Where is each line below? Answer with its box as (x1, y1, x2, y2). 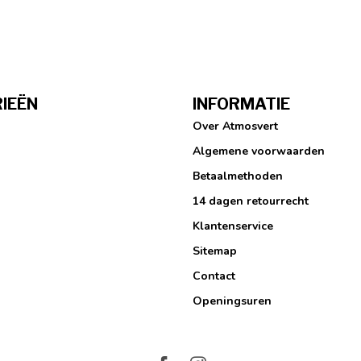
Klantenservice (193, 218, 273, 234)
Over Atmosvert (193, 118, 278, 135)
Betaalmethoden (193, 168, 283, 185)
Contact (193, 268, 235, 284)
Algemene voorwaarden (193, 143, 325, 160)
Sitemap (193, 243, 237, 259)
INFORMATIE (193, 94, 290, 114)
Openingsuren (193, 293, 272, 309)
